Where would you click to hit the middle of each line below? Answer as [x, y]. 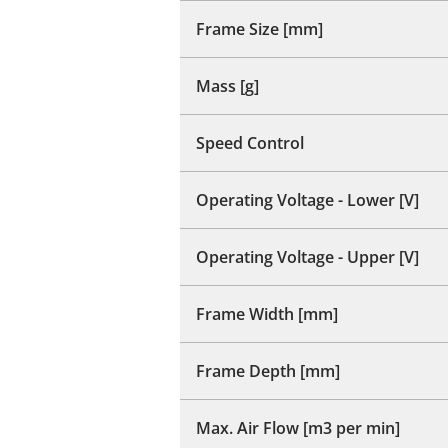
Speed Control [250, 142]
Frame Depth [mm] [268, 370]
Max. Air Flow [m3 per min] [298, 427]
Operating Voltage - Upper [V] [307, 256]
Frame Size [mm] [259, 28]
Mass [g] [227, 85]
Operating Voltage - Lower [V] [307, 199]
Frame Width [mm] [267, 313]
